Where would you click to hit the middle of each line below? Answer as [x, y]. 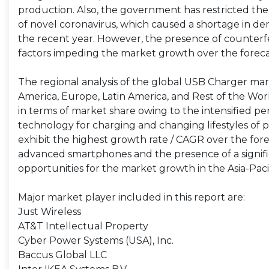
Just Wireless [50, 212]
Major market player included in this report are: [131, 197]
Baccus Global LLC [62, 255]
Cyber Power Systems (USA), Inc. [96, 240]
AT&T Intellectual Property [83, 226]
